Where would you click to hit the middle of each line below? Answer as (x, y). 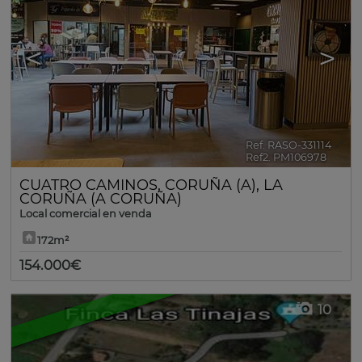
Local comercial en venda (86, 214)
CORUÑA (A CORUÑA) (101, 198)
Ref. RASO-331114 (288, 145)
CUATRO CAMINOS (88, 185)
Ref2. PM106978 (286, 157)
